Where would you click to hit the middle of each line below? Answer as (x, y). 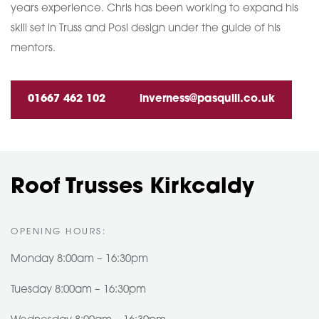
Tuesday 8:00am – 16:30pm (78, 290)
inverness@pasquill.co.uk (207, 99)
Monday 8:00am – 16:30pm (79, 260)
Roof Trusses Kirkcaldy (132, 188)
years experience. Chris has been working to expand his (155, 9)
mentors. (33, 49)
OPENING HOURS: (59, 232)
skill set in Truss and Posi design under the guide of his (146, 29)
